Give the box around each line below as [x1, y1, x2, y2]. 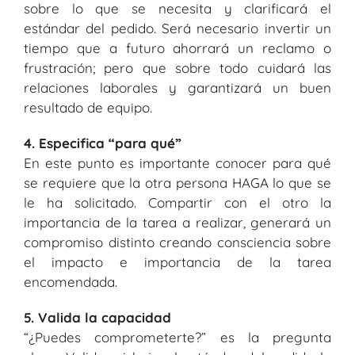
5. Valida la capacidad [24, 309, 171, 326]
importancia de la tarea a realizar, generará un [24, 214, 331, 231]
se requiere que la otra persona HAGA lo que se [24, 174, 331, 192]
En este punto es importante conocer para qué [24, 155, 331, 172]
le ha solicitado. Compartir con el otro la [24, 194, 331, 212]
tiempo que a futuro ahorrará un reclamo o [24, 40, 331, 57]
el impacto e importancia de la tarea [24, 254, 331, 271]
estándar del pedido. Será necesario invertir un [24, 20, 331, 37]
